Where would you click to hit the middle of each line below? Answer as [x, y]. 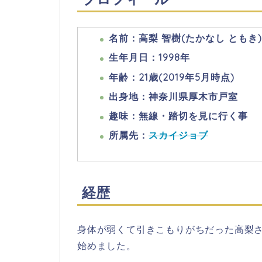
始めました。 [107, 245]
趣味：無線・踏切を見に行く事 [178, 116]
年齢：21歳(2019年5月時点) [172, 77]
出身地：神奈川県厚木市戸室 [173, 96]
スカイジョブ [178, 135]
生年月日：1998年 [149, 58]
